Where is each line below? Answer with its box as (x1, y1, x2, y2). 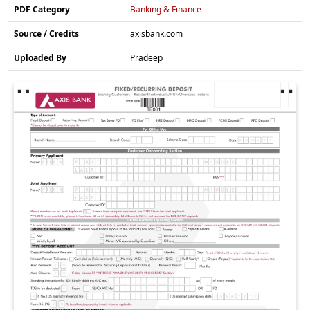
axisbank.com (130, 27, 183, 39)
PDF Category (14, 3, 70, 15)
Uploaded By (14, 51, 66, 64)
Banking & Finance (130, 3, 201, 15)
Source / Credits (14, 27, 79, 39)
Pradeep (130, 51, 163, 64)
